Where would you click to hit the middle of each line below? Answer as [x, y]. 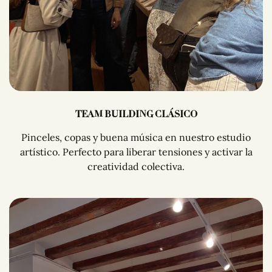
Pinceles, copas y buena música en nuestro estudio [136, 137]
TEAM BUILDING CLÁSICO [136, 114]
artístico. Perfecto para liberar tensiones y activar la [136, 151]
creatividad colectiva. [136, 166]
